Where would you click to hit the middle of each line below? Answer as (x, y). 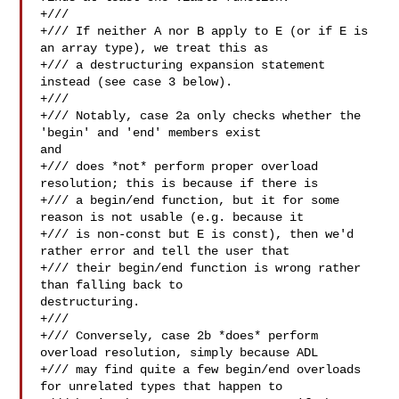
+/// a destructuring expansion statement (183, 65)
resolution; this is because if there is (179, 183)
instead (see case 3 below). (137, 82)
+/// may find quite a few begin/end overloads (201, 370)
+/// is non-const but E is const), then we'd (197, 234)
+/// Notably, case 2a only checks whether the (201, 116)
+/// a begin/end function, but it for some (190, 200)
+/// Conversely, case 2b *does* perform (179, 336)
